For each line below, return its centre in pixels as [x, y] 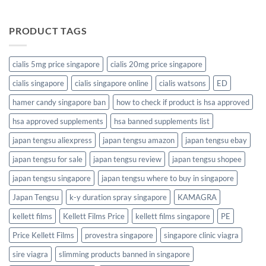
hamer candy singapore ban [59, 102]
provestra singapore [119, 235]
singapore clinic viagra [201, 235]
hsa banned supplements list [162, 121]
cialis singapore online [112, 83]
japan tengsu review [127, 159]
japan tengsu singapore [52, 178]
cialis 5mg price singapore [56, 64]
